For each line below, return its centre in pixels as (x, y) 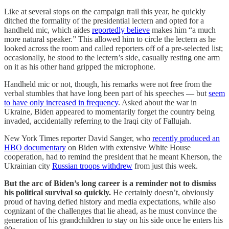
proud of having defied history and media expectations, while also (110, 202)
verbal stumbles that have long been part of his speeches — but (106, 94)
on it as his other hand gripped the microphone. (80, 67)
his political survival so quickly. (59, 193)
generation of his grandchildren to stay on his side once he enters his (113, 220)
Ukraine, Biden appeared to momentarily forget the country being (109, 112)
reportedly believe (121, 30)
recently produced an (186, 139)
